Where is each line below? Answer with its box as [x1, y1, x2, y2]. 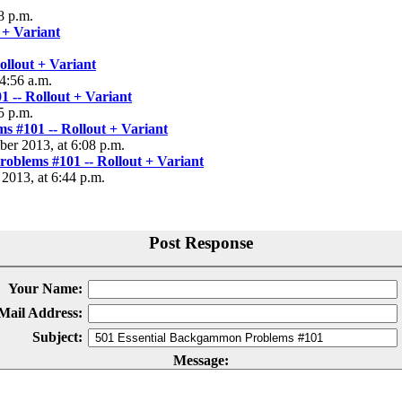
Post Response [149, 233, 253, 252]
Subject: [31, 329, 83, 345]
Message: [173, 353, 229, 368]
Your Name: [7, 281, 83, 296]
